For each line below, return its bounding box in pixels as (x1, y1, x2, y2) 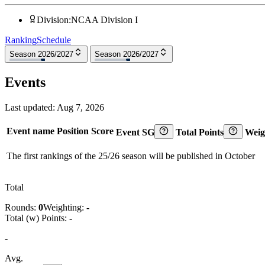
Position (57, 125, 89, 136)
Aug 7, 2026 (57, 102, 104, 112)
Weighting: (43, 202, 86, 212)
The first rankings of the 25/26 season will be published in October (7, 150, 255, 161)
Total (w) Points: (5, 212, 69, 223)
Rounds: (5, 202, 38, 212)
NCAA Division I (71, 15, 138, 25)
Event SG (116, 127, 154, 137)
